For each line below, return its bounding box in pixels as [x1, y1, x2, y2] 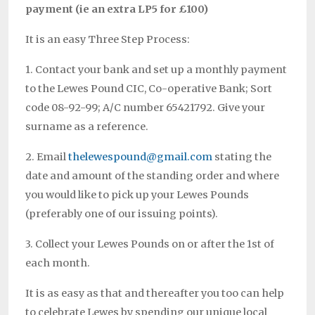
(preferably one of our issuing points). [25, 207, 218, 220]
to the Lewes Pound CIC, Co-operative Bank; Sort [25, 82, 272, 95]
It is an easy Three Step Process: [25, 33, 190, 46]
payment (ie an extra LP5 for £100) [25, 3, 208, 15]
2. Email [25, 150, 68, 163]
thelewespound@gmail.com [68, 150, 212, 163]
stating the [212, 150, 271, 163]
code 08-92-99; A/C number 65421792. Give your [25, 101, 265, 114]
